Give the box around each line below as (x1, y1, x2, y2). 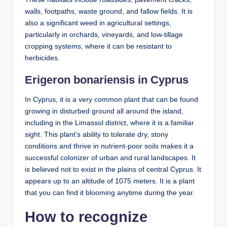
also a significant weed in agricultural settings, (25, 19, 171, 27)
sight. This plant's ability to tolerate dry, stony (25, 131, 168, 138)
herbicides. (25, 54, 60, 62)
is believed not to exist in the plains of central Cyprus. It (25, 166, 201, 173)
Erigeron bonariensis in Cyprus (25, 73, 188, 86)
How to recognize (25, 209, 147, 225)
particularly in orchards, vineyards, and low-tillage (25, 31, 183, 39)
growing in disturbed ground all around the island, (25, 107, 183, 115)
